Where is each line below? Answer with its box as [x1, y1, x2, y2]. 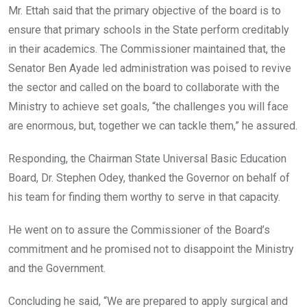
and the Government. [8, 262, 106, 275]
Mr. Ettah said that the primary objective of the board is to [8, 4, 281, 18]
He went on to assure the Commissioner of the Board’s [8, 223, 270, 237]
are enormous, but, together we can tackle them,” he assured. [8, 119, 297, 133]
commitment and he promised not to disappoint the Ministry [8, 243, 294, 256]
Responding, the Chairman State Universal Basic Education [8, 152, 286, 166]
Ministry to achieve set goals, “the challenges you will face [8, 100, 288, 114]
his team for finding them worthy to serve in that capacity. [8, 191, 280, 204]
